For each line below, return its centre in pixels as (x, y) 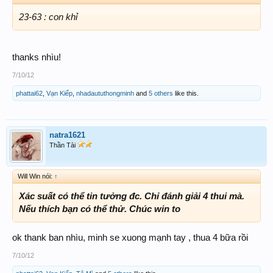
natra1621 (67, 135)
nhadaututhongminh (105, 94)
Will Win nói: (36, 176)
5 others (161, 94)
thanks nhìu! (37, 58)
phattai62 (29, 94)
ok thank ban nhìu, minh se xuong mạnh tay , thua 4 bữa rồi (130, 237)
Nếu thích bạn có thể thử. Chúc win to (100, 209)
